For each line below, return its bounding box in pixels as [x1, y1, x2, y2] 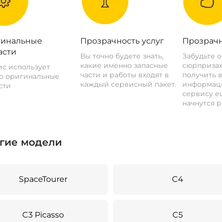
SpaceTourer [19, 174, 68, 184]
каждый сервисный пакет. [80, 80, 176, 89]
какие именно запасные [80, 61, 168, 70]
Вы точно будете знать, [80, 52, 164, 60]
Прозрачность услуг [80, 36, 165, 46]
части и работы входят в [80, 70, 169, 79]
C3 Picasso [22, 210, 64, 220]
